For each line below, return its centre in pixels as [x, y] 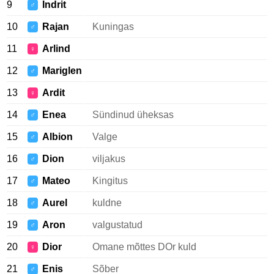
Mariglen [62, 71]
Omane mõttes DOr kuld [144, 247]
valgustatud [117, 225]
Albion [57, 137]
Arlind [56, 49]
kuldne [107, 203]
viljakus [109, 159]
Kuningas [113, 27]
